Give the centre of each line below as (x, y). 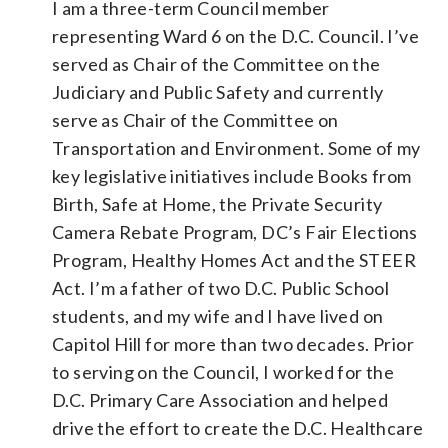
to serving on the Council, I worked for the (223, 371)
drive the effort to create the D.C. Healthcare (238, 427)
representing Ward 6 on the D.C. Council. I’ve (235, 35)
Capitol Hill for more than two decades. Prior (233, 343)
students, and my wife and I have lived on (218, 315)
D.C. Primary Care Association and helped (220, 399)
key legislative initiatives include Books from (232, 175)
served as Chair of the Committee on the (216, 63)
